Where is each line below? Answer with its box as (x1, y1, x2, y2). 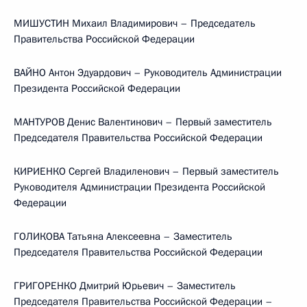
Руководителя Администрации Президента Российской (14, 180, 265, 194)
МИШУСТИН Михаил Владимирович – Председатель (14, 16, 256, 30)
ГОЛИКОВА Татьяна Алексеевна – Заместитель (14, 230, 232, 243)
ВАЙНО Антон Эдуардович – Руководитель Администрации (14, 66, 282, 79)
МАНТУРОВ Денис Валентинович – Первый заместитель (14, 115, 272, 129)
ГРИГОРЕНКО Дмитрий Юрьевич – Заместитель (14, 279, 236, 293)
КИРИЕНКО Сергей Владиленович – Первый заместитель (14, 164, 279, 178)
